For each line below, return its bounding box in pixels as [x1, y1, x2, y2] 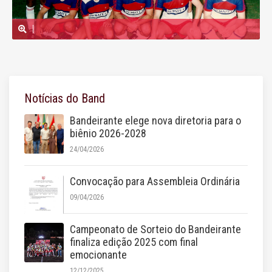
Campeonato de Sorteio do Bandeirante [70, 223, 241, 236]
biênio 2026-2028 [70, 127, 146, 140]
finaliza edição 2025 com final [70, 236, 198, 248]
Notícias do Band [24, 91, 105, 106]
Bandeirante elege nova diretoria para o [70, 114, 241, 127]
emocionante [70, 248, 127, 261]
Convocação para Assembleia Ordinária [70, 175, 240, 188]
